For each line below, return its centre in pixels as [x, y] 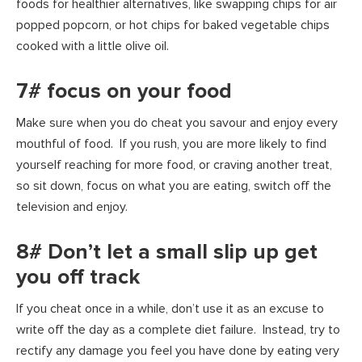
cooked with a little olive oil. [93, 46]
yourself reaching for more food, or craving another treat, [174, 164]
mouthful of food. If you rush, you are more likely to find [171, 143]
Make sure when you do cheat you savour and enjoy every [177, 122]
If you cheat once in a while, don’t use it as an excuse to [170, 308]
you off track [78, 277]
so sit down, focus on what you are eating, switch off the [174, 185]
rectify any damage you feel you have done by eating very [178, 350]
